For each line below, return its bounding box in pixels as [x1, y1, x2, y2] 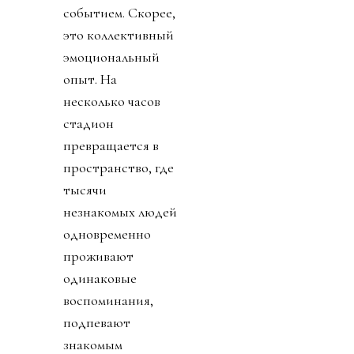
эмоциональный [63, 47, 160, 66]
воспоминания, [63, 291, 153, 309]
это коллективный [63, 25, 174, 43]
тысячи [63, 180, 107, 198]
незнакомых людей [63, 202, 177, 220]
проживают [63, 247, 134, 265]
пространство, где [63, 158, 174, 176]
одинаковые [63, 269, 137, 287]
